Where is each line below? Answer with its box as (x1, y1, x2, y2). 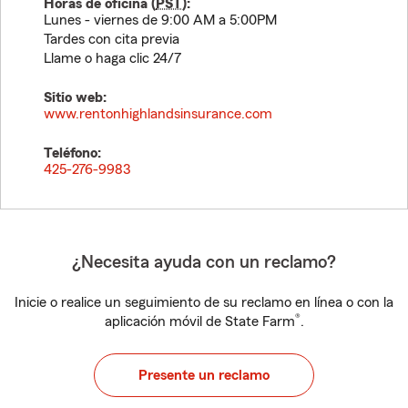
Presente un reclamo (138, 368, 270, 382)
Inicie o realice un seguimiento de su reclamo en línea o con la (15, 295, 393, 310)
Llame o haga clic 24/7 (44, 51, 181, 66)
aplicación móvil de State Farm (104, 314, 295, 329)
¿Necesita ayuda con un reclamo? (72, 253, 336, 271)
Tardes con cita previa (44, 32, 179, 46)
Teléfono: (44, 146, 101, 160)
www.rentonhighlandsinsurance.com (44, 107, 272, 121)
